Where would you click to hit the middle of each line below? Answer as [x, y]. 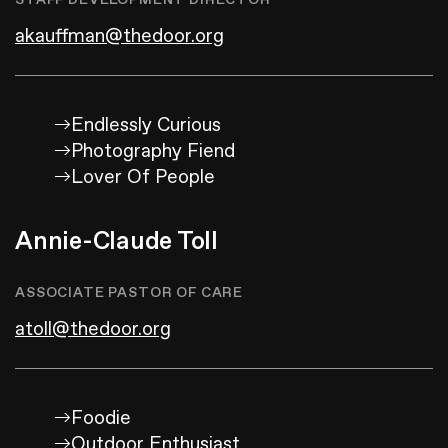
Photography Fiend [153, 151]
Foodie [101, 418]
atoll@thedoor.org [93, 329]
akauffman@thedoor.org [119, 36]
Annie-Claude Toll [116, 242]
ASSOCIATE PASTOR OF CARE [129, 293]
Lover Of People [143, 177]
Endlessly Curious [146, 125]
